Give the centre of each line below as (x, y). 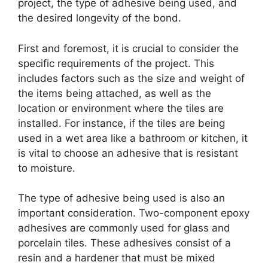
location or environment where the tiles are (121, 108)
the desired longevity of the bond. (100, 18)
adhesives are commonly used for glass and (124, 228)
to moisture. (47, 168)
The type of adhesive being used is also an (121, 198)
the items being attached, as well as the (115, 93)
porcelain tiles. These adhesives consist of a (124, 243)
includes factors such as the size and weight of (131, 78)
